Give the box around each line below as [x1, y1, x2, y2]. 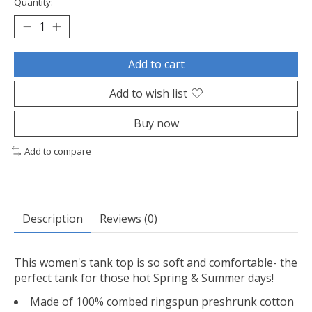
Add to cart [127, 56, 185, 72]
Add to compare [24, 144, 91, 157]
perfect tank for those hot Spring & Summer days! [14, 270, 274, 286]
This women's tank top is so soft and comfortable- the [14, 254, 297, 270]
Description [22, 210, 83, 226]
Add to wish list [109, 85, 187, 101]
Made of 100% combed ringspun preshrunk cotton [30, 293, 294, 309]
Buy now [133, 115, 179, 131]
